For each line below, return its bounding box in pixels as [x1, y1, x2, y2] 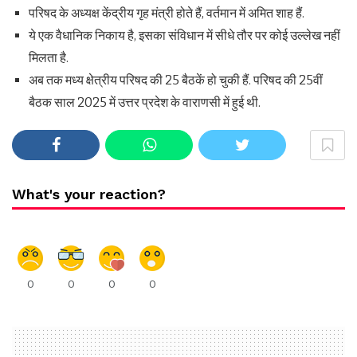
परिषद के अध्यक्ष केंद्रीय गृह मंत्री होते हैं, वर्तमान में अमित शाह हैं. [28, 6, 304, 22]
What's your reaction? [12, 186, 166, 203]
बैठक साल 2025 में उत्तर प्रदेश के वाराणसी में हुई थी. [28, 95, 261, 111]
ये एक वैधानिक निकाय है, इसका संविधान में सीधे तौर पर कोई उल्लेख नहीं [28, 28, 340, 44]
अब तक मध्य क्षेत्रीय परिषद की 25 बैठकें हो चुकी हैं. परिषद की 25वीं [28, 73, 323, 88]
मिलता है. [28, 50, 69, 66]
